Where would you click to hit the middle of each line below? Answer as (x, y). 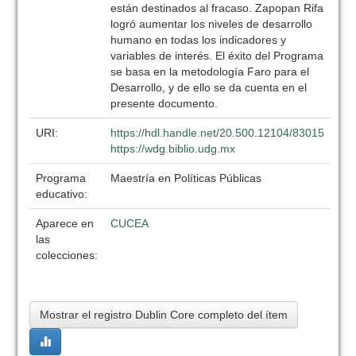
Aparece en (65, 223)
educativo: (64, 194)
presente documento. (164, 103)
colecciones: (67, 255)
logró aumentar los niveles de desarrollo (212, 24)
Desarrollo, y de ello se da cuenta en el (209, 87)
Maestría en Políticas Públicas (186, 178)
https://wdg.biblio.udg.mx (173, 149)
